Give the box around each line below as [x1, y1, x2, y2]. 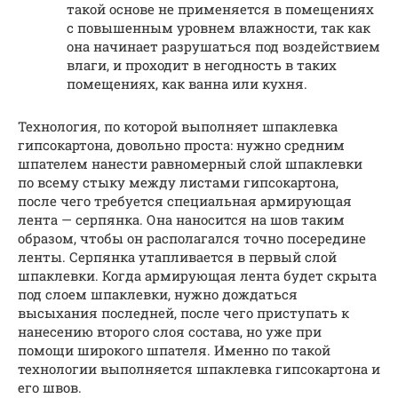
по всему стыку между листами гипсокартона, [18, 172, 338, 191]
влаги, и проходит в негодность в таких [67, 55, 337, 74]
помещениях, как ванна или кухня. [67, 74, 307, 92]
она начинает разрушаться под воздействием [67, 36, 380, 55]
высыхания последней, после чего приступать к [18, 303, 349, 322]
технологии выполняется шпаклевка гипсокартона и [18, 359, 380, 378]
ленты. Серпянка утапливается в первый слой [18, 247, 337, 266]
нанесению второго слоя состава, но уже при [18, 322, 322, 340]
